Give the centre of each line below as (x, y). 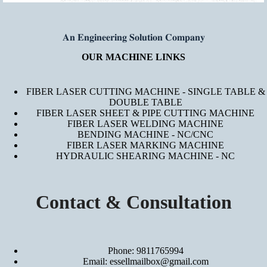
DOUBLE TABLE (145, 102)
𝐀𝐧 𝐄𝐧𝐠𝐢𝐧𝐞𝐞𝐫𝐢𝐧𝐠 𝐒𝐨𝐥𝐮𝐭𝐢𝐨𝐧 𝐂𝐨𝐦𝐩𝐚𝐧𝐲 (133, 37)
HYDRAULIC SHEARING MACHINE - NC (145, 156)
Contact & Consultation (133, 202)
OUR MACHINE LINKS (133, 57)
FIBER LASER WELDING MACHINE (145, 123)
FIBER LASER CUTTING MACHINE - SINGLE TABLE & (145, 91)
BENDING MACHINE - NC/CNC (145, 134)
